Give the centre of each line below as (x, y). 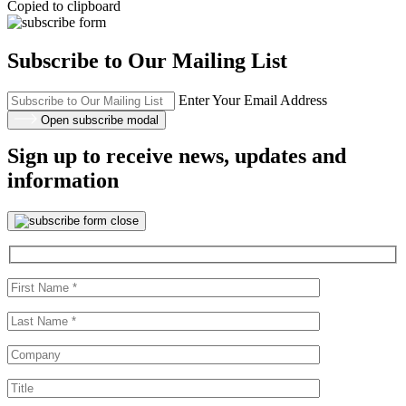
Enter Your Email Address (253, 100)
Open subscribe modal (100, 120)
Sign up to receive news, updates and (177, 156)
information (63, 181)
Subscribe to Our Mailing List (147, 60)
